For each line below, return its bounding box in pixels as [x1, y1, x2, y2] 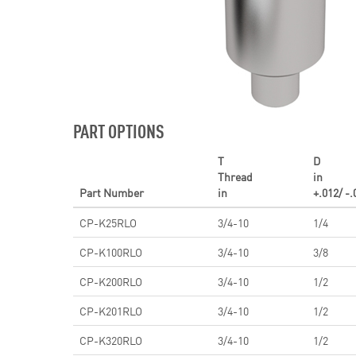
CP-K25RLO [79, 215, 137, 230]
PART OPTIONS [73, 118, 164, 142]
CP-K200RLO [79, 273, 142, 289]
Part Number [79, 184, 144, 200]
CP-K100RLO [79, 244, 142, 260]
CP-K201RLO [79, 303, 142, 319]
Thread [218, 168, 253, 184]
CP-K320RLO [79, 332, 142, 348]
